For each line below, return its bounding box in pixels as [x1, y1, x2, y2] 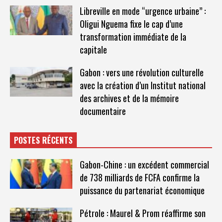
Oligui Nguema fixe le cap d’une [79, 17, 183, 30]
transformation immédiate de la [79, 30, 186, 43]
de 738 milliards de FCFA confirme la [79, 170, 200, 184]
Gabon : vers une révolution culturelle [79, 65, 204, 79]
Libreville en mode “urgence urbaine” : [79, 4, 206, 17]
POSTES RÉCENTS [14, 134, 73, 146]
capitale [79, 43, 107, 56]
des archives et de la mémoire [79, 91, 179, 105]
